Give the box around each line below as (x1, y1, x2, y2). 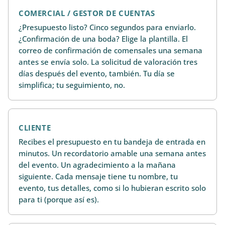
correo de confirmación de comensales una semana (19, 45, 202, 55)
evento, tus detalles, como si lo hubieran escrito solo (19, 182, 206, 193)
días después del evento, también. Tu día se (19, 68, 175, 78)
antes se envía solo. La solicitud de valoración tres (19, 56, 197, 67)
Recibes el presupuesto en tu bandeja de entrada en (19, 136, 205, 147)
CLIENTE (19, 123, 51, 133)
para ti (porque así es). (19, 194, 99, 204)
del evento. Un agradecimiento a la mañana (19, 159, 176, 170)
